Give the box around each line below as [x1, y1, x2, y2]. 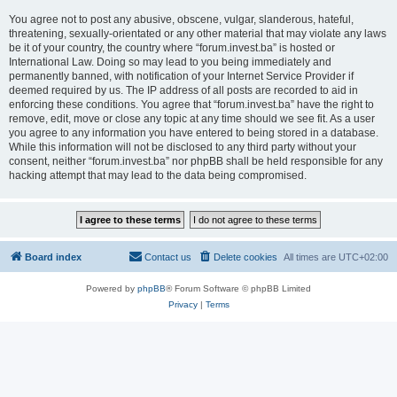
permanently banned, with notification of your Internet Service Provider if [9, 70, 354, 82]
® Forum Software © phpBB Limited [166, 284, 311, 293]
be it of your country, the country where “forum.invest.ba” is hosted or [9, 42, 335, 54]
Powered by [86, 284, 137, 293]
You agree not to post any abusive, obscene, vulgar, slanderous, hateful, [9, 13, 354, 26]
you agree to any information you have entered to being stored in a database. [9, 127, 378, 139]
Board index [25, 252, 82, 262]
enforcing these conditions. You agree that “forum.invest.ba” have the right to [9, 98, 374, 111]
